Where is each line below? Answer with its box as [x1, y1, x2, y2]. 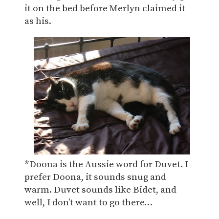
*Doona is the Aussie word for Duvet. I [24, 158, 188, 170]
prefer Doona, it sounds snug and [24, 171, 166, 183]
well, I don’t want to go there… [24, 197, 153, 208]
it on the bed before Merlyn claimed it [24, 2, 185, 14]
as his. [24, 15, 51, 27]
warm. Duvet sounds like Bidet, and [24, 184, 176, 196]
